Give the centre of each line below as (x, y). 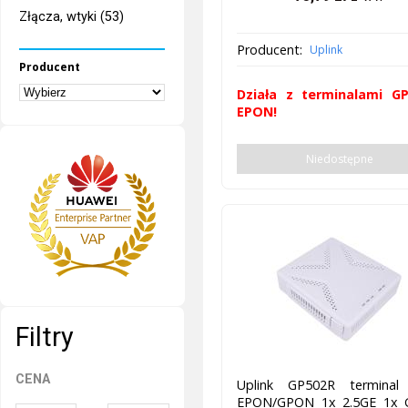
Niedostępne (339, 159)
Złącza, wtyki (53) (72, 17)
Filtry (45, 337)
